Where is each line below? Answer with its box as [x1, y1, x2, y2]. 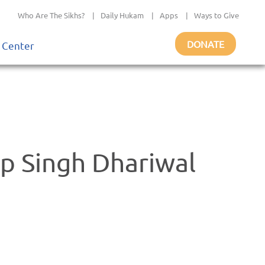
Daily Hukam [101, 10, 144, 20]
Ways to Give [194, 10, 239, 20]
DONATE [187, 38, 224, 50]
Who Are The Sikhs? [18, 10, 85, 20]
